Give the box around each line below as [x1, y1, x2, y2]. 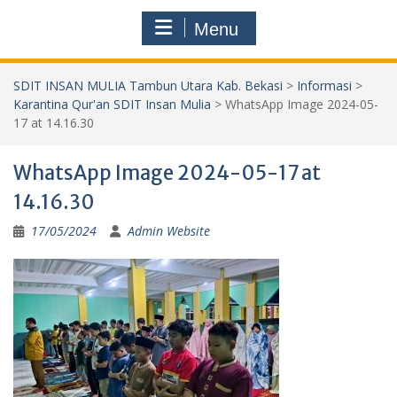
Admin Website [128, 222, 210, 239]
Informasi [297, 76, 352, 94]
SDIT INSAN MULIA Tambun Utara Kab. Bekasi [13, 76, 283, 94]
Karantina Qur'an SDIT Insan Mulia [13, 95, 211, 113]
